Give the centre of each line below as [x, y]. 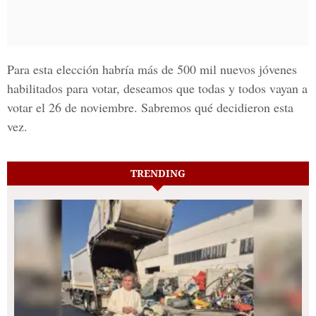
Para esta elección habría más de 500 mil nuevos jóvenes [152, 69]
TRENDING [158, 173]
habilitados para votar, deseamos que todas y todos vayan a [157, 88]
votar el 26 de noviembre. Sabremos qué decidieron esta [150, 107]
